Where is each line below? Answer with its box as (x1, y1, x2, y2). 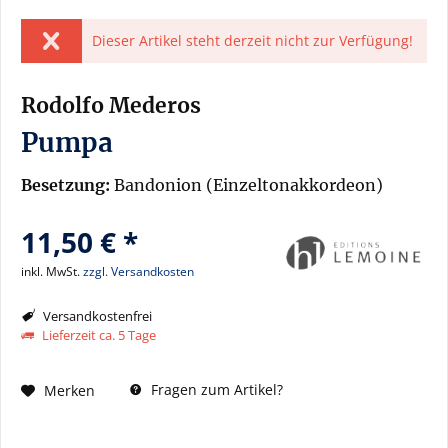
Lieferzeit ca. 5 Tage (39, 326, 156, 344)
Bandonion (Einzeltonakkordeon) (110, 175, 383, 195)
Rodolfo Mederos (21, 92, 201, 119)
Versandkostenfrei (40, 307, 152, 325)
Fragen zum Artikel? (147, 380, 283, 399)
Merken (44, 380, 95, 400)
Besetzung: (21, 175, 110, 195)
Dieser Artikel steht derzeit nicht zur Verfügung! (91, 31, 413, 50)
